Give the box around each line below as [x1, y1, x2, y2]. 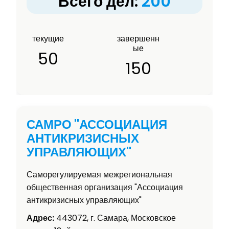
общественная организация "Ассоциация [27, 181, 183, 194]
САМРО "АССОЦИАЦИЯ [27, 116, 167, 133]
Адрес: [27, 212, 54, 224]
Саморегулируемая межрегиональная [27, 169, 172, 181]
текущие [32, 32, 64, 44]
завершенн [117, 32, 160, 44]
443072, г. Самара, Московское [54, 212, 176, 224]
